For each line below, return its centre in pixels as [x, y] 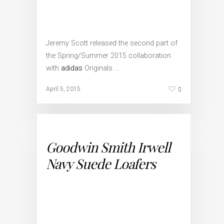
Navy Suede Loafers [101, 163]
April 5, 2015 [63, 89]
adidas [72, 68]
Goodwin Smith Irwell [108, 147]
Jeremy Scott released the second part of [112, 43]
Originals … [101, 68]
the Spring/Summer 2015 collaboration [108, 56]
